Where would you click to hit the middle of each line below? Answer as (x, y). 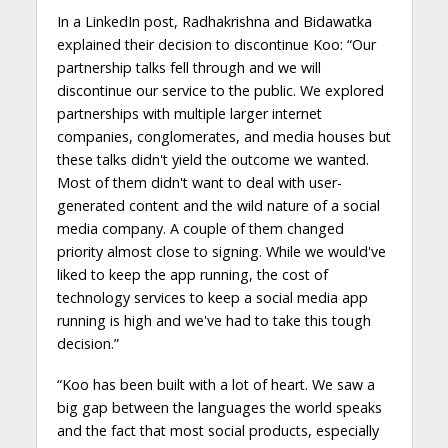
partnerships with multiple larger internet (189, 113)
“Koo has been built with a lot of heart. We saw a (215, 384)
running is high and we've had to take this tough (213, 320)
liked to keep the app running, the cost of (192, 274)
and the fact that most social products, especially (217, 430)
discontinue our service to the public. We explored (220, 90)
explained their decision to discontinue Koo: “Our (216, 44)
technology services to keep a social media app (212, 297)
